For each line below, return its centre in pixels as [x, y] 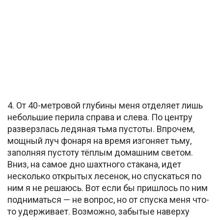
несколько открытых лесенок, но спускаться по [104, 176]
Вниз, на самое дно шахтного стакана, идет [94, 164]
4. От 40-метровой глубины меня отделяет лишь [105, 105]
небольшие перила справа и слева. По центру [100, 117]
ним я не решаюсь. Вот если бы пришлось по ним [108, 188]
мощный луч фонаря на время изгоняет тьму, [99, 140]
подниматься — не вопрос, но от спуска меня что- [108, 199]
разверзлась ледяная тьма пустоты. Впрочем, [101, 129]
